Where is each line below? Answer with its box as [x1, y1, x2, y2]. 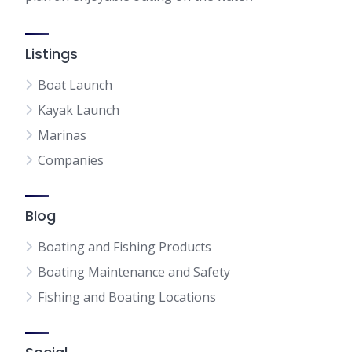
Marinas [38, 126, 86, 144]
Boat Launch [38, 76, 112, 93]
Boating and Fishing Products [38, 238, 211, 255]
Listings [25, 44, 78, 64]
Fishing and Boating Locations [38, 288, 216, 306]
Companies [38, 152, 104, 169]
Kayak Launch [38, 101, 119, 119]
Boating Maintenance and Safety [38, 263, 230, 280]
